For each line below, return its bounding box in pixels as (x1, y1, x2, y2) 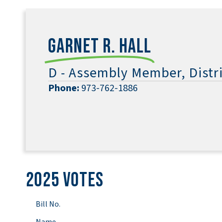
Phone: (48, 81, 79, 95)
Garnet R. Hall (48, 35, 151, 58)
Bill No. (36, 199, 60, 210)
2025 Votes (26, 168, 104, 192)
